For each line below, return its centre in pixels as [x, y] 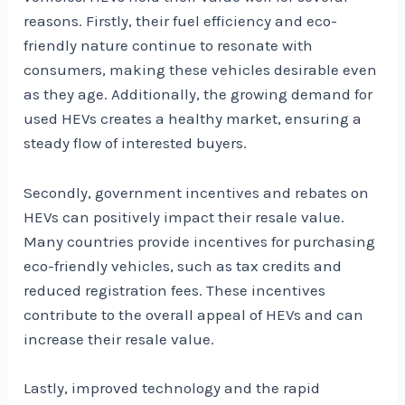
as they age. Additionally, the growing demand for [198, 94]
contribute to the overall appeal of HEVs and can [194, 314]
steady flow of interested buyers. [136, 143]
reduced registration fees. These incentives [175, 290]
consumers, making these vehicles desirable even [201, 70]
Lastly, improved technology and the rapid [172, 387]
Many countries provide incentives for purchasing [200, 241]
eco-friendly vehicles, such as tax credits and [183, 265]
